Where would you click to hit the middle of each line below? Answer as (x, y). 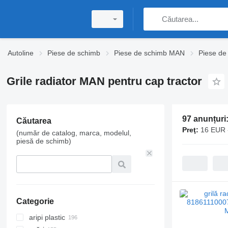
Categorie (35, 201)
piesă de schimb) (44, 141)
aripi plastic (47, 217)
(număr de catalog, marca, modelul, (74, 133)
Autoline (21, 53)
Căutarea (34, 121)
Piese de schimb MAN (149, 53)
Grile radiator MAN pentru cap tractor (104, 81)
